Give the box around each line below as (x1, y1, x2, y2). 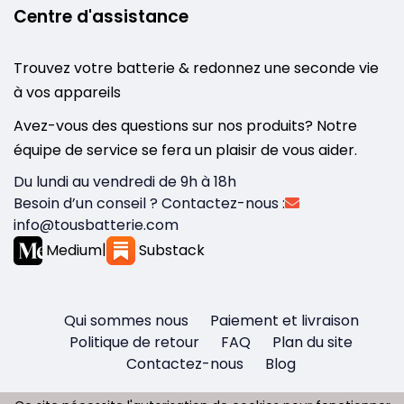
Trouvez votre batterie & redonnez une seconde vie (14, 58, 379, 79)
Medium (42, 239, 102, 261)
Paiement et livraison (209, 310, 359, 332)
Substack (135, 239, 205, 261)
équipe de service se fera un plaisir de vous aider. (14, 140, 357, 161)
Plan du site (272, 332, 353, 353)
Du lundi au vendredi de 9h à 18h (14, 171, 236, 193)
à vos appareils (14, 82, 121, 104)
